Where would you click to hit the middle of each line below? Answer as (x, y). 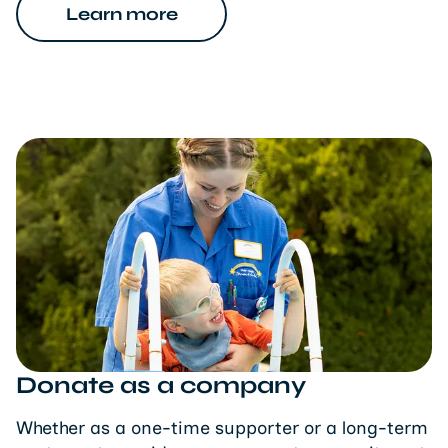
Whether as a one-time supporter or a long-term (222, 427)
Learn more (121, 13)
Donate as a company (161, 385)
